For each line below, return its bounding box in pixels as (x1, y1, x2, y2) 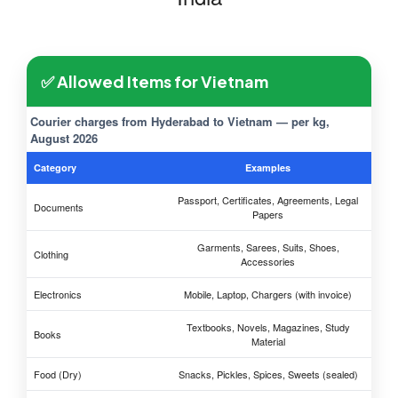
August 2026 (30, 130, 98, 147)
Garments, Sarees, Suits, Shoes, (196, 240, 339, 255)
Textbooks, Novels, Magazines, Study (186, 320, 350, 335)
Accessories (241, 254, 295, 269)
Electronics (34, 287, 82, 302)
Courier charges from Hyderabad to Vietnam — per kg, (30, 113, 330, 131)
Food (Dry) (34, 367, 82, 382)
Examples (245, 161, 291, 175)
